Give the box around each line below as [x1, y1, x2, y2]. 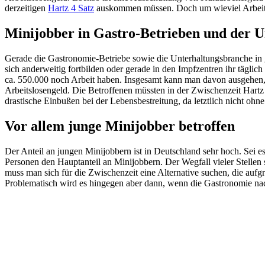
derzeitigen [5, 2, 48, 13]
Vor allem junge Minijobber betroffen [5, 118, 235, 134]
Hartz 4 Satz [48, 2, 94, 13]
